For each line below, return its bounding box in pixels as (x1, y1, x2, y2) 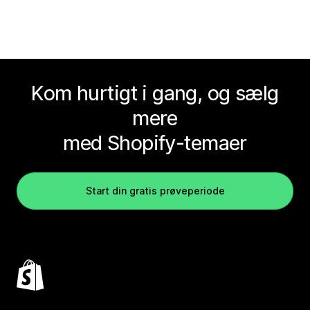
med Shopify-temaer (63, 130, 247, 155)
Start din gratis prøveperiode (85, 184, 225, 197)
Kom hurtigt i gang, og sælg (31, 80, 279, 105)
